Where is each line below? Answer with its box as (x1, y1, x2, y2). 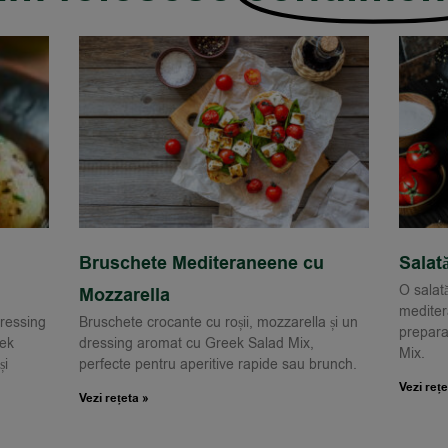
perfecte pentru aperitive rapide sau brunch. (79, 354, 357, 374)
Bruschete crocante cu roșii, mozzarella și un (79, 312, 358, 332)
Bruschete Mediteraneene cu (79, 250, 324, 276)
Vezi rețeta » (79, 389, 149, 407)
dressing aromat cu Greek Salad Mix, (79, 333, 314, 353)
